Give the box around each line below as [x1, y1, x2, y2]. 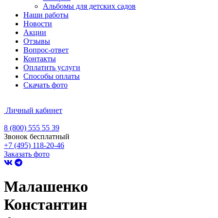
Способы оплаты [23, 72, 80, 80]
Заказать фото [4, 150, 50, 158]
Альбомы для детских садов [43, 2, 136, 10]
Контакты [23, 54, 56, 63]
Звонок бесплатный [4, 132, 70, 141]
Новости [23, 19, 52, 28]
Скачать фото [23, 81, 68, 89]
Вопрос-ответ [23, 46, 69, 54]
